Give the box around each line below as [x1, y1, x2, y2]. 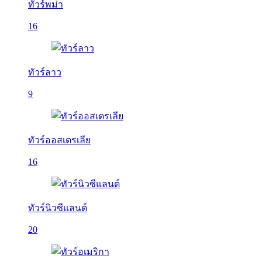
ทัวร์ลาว [28, 67, 61, 77]
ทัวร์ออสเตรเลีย [28, 135, 91, 145]
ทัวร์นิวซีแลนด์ [28, 203, 87, 213]
